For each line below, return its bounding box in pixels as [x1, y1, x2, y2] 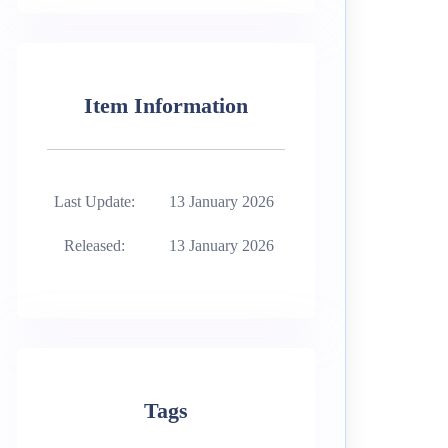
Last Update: [54, 193, 135, 211]
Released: [64, 237, 125, 255]
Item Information [84, 93, 248, 119]
